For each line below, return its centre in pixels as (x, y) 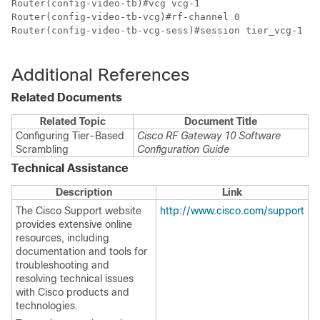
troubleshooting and (62, 265)
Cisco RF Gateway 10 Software (209, 136)
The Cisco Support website (79, 211)
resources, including (62, 238)
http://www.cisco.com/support (232, 211)
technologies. (47, 306)
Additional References (100, 75)
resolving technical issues (75, 279)
